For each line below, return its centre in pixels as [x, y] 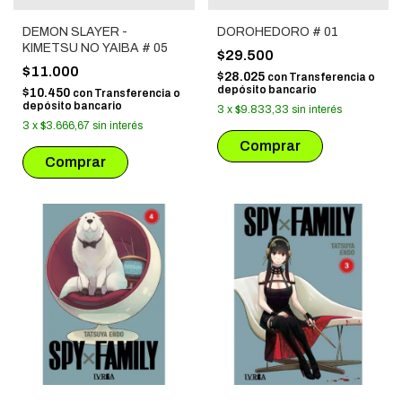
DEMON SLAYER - [75, 32]
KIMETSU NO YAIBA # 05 [95, 48]
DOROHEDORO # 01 [277, 32]
